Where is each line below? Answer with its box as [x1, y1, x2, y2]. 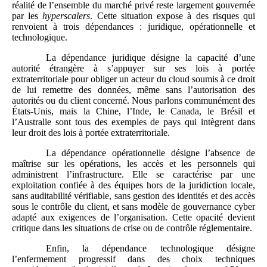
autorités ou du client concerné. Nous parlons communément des [12, 95, 255, 106]
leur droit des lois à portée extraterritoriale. [12, 128, 170, 138]
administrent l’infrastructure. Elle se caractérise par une [12, 169, 255, 180]
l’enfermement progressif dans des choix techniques [12, 254, 255, 265]
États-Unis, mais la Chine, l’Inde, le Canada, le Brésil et [12, 106, 255, 117]
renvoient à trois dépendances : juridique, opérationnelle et [12, 21, 255, 32]
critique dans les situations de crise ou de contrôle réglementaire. [12, 223, 252, 234]
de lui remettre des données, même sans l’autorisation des [12, 85, 255, 95]
